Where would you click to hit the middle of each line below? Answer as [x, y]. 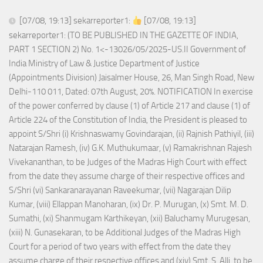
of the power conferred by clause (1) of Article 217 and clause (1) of [129, 106]
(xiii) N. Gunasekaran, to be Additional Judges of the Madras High [125, 233]
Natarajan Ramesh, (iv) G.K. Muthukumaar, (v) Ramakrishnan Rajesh [130, 148]
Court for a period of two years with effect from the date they [120, 247]
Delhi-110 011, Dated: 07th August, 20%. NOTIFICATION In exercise [131, 92]
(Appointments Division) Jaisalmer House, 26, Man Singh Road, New [131, 78]
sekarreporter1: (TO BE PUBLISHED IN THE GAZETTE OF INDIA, [124, 36]
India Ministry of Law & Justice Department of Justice [104, 64]
